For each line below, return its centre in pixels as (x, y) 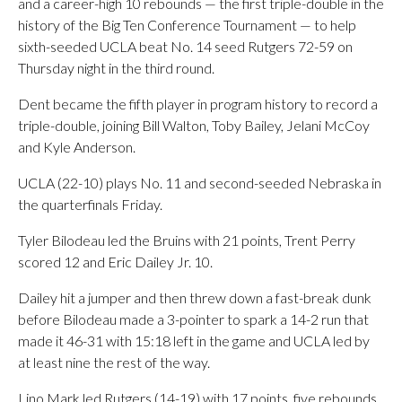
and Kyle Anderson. (77, 147)
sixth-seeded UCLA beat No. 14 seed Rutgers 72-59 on (185, 46)
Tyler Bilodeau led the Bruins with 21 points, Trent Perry (187, 240)
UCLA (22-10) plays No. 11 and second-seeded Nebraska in (200, 183)
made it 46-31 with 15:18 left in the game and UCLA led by (194, 341)
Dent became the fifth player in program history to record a (198, 104)
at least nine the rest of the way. (114, 362)
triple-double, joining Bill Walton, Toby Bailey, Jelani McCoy (194, 125)
